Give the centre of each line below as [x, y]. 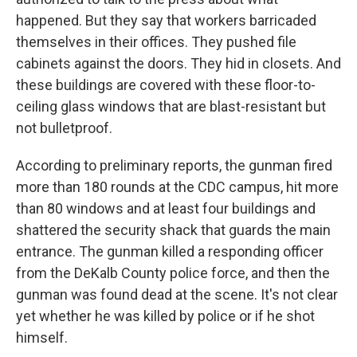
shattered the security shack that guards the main [173, 230]
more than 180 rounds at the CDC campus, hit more [177, 187]
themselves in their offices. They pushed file [156, 42]
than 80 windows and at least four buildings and [166, 208]
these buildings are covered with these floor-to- [166, 85]
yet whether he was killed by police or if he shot [165, 316]
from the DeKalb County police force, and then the [173, 273]
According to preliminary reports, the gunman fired [174, 165]
